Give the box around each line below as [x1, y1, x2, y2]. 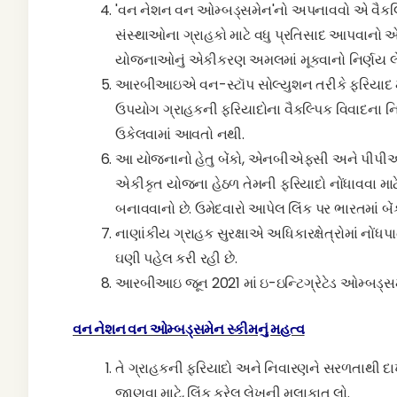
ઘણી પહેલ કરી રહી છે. [115, 248, 237, 269]
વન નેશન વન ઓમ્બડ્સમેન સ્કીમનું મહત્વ [73, 319, 305, 339]
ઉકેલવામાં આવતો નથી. [115, 124, 245, 144]
